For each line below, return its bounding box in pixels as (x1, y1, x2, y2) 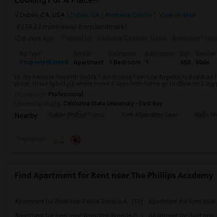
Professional (48, 91, 83, 98)
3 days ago (21, 34, 54, 42)
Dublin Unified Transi (49, 111, 105, 118)
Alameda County (105, 11, 152, 18)
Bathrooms (145, 50, 175, 57)
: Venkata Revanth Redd (92, 34, 167, 42)
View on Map (157, 11, 196, 18)
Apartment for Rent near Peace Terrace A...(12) (15, 198, 143, 205)
